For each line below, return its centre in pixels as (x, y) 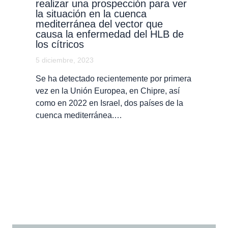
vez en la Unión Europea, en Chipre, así (107, 91)
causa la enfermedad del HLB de (109, 34)
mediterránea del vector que (99, 24)
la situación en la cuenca (91, 13)
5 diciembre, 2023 (64, 60)
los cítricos (60, 44)
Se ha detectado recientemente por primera (113, 78)
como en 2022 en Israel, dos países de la (109, 103)
